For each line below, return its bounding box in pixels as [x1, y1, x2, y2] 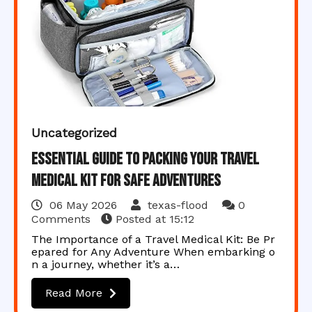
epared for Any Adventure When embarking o [31, 245, 275, 258]
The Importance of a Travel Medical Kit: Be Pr [31, 233, 275, 246]
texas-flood [144, 198, 212, 212]
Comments [31, 212, 94, 226]
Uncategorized [31, 125, 117, 140]
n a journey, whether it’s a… [31, 258, 180, 271]
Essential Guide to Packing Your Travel [31, 149, 259, 169]
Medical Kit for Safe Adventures [31, 171, 221, 191]
